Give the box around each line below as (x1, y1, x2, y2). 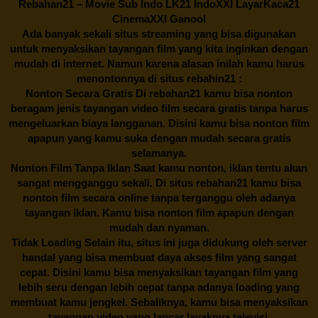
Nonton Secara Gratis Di (26, 87, 149, 99)
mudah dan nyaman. (109, 221, 209, 234)
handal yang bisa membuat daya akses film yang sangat (21, 251, 297, 263)
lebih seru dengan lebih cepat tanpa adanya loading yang (18, 280, 300, 293)
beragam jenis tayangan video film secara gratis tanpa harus (10, 102, 308, 114)
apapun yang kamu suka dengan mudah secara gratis (27, 131, 291, 144)
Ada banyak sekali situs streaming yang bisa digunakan (22, 27, 296, 40)
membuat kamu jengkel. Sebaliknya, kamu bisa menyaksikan (10, 295, 308, 308)
